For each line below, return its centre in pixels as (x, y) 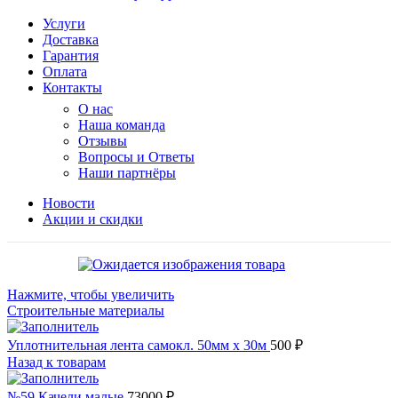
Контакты (72, 88)
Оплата (65, 72)
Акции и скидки (93, 219)
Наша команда (122, 125)
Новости (69, 203)
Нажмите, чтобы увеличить (91, 295)
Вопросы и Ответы (136, 157)
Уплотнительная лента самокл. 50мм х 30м (139, 345)
